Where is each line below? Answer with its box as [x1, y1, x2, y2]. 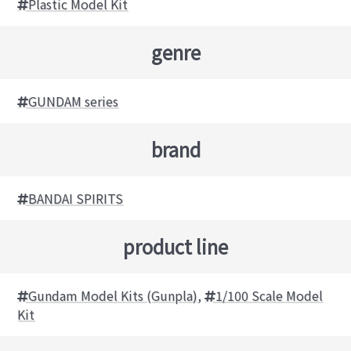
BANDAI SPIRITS [28, 189, 124, 208]
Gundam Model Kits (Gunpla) [28, 286, 198, 306]
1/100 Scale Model [215, 286, 324, 306]
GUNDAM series [28, 92, 119, 111]
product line [123, 233, 228, 261]
